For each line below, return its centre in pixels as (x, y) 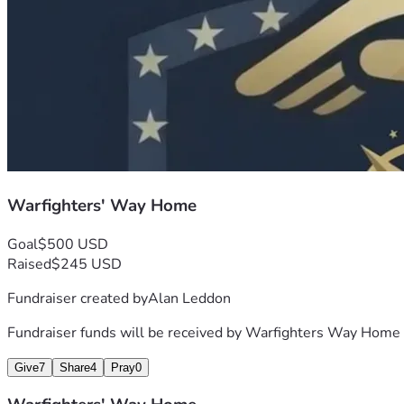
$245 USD (87, 264)
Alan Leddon (189, 298)
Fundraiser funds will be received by (126, 332)
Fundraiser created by (78, 298)
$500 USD (73, 244)
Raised (29, 264)
